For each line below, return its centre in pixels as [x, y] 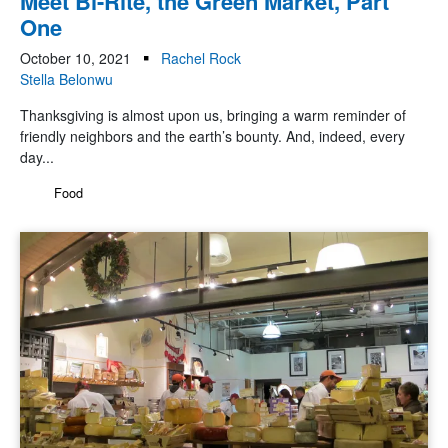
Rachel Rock [201, 58]
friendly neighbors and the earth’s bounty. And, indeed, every [212, 136]
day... [37, 157]
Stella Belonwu [66, 79]
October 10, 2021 [75, 58]
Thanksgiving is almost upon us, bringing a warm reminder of [213, 115]
